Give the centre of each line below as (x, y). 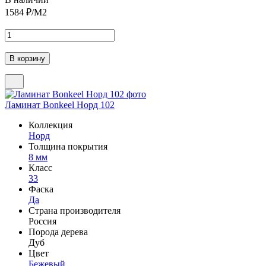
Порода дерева (58, 232)
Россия (42, 221)
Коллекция (50, 125)
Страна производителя (75, 210)
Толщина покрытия (68, 146)
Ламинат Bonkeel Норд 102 (60, 104)
